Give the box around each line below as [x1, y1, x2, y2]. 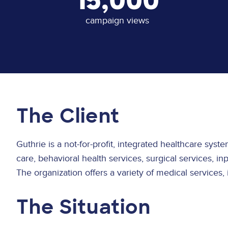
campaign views [85, 15, 149, 26]
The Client [16, 103, 120, 129]
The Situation [16, 194, 151, 220]
